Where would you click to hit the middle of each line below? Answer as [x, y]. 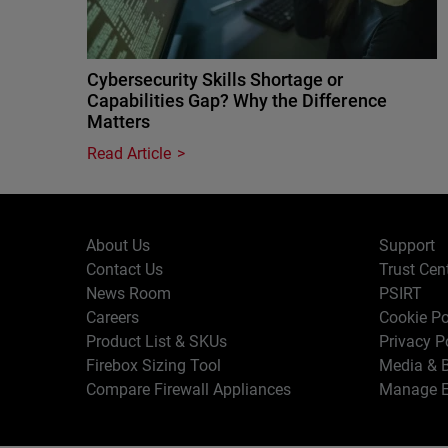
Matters [119, 121]
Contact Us [125, 269]
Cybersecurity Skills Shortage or [215, 79]
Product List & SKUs [157, 341]
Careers [113, 317]
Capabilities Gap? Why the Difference [237, 100]
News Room [129, 293]
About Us [118, 245]
